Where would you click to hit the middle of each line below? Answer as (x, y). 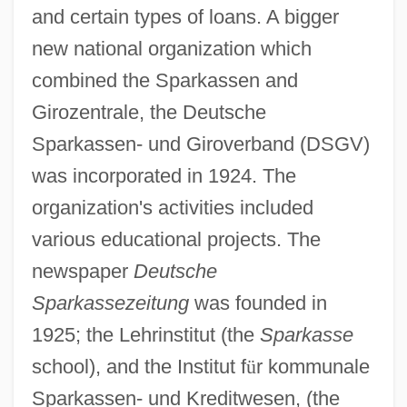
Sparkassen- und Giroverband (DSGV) (200, 144)
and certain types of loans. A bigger (185, 16)
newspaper (82, 271)
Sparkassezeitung (110, 303)
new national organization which (171, 48)
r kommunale (313, 366)
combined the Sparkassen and (164, 80)
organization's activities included (172, 207)
